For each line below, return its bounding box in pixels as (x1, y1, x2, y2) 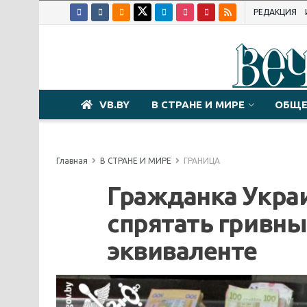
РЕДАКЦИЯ (254, 8, 297, 16)
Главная (56, 156, 88, 165)
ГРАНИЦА (184, 156, 220, 165)
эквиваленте (107, 236, 257, 265)
